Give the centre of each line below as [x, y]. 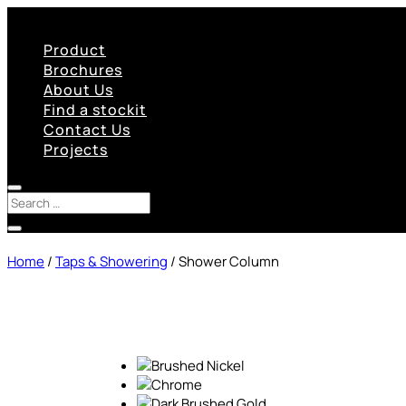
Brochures [83, 70]
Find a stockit [95, 110]
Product [75, 50]
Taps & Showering [111, 261]
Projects [76, 150]
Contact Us [87, 130]
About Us [78, 90]
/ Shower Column [223, 261]
